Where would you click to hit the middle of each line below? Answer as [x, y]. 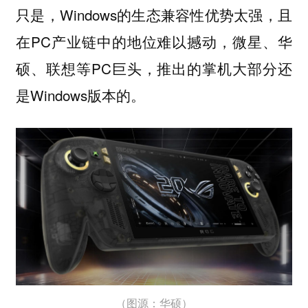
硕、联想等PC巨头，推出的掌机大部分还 [154, 68]
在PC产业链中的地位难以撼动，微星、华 [154, 42]
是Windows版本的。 [80, 95]
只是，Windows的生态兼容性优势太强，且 [154, 15]
